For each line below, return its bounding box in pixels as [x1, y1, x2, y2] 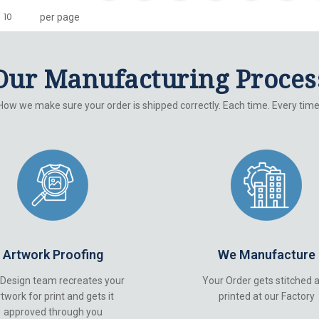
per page [39, 11, 80, 23]
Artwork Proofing [2, 247, 103, 262]
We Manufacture [217, 247, 315, 262]
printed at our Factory [218, 291, 315, 302]
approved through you [3, 306, 103, 318]
